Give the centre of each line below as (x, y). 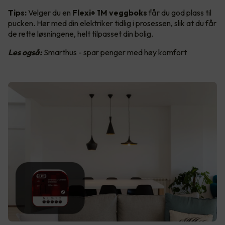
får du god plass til (179, 13)
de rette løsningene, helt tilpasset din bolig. (81, 34)
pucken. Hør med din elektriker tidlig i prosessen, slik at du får (112, 23)
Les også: (25, 52)
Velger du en (49, 13)
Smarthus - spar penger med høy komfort (115, 52)
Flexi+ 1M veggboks (110, 13)
